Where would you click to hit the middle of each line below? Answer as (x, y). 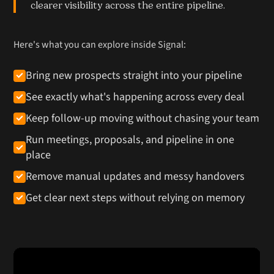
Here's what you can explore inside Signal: (100, 45)
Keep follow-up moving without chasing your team (143, 119)
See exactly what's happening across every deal (135, 97)
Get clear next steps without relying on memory (135, 198)
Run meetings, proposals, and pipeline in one (130, 140)
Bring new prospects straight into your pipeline (134, 76)
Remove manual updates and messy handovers (135, 177)
